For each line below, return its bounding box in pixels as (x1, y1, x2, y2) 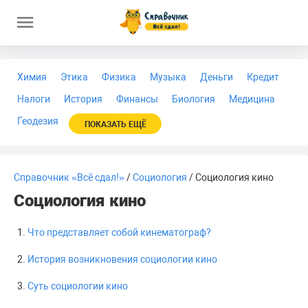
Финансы (116, 93, 158, 104)
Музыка (150, 71, 186, 82)
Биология (172, 93, 215, 104)
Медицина (229, 93, 275, 104)
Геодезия (17, 115, 58, 126)
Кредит (247, 71, 279, 82)
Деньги (200, 71, 233, 82)
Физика (102, 71, 136, 82)
